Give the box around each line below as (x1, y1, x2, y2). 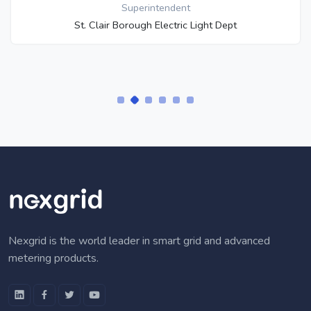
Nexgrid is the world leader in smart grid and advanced (8, 233, 270, 249)
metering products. (8, 251, 99, 266)
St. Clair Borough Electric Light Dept (74, 18, 237, 32)
